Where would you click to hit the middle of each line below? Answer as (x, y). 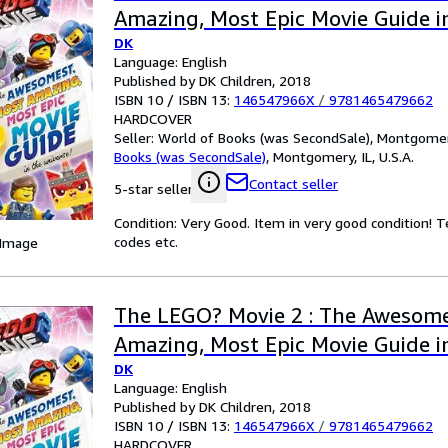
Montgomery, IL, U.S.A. (343, 156)
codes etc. (146, 241)
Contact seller (293, 183)
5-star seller (153, 188)
